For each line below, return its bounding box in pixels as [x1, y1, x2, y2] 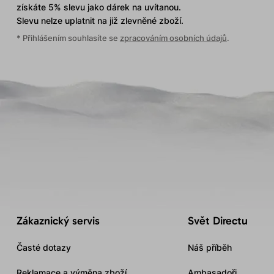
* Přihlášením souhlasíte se [16, 34, 120, 43]
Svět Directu [187, 214, 248, 228]
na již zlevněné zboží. [94, 15, 183, 26]
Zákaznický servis [16, 214, 100, 228]
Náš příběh [187, 242, 232, 253]
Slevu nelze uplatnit [16, 15, 95, 26]
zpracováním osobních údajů [119, 34, 227, 43]
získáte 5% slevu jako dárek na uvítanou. [16, 2, 181, 13]
